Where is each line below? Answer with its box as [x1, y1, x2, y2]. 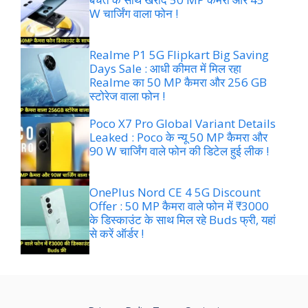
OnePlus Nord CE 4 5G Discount [89, 184, 261, 201]
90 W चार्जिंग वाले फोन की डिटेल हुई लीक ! [89, 143, 269, 159]
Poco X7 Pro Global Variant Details [89, 115, 276, 132]
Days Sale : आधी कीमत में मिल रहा [89, 60, 241, 77]
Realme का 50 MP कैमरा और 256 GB [89, 74, 267, 91]
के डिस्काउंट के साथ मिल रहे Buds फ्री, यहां [89, 212, 276, 228]
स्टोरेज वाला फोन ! [89, 88, 165, 104]
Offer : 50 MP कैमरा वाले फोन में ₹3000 [89, 198, 269, 214]
